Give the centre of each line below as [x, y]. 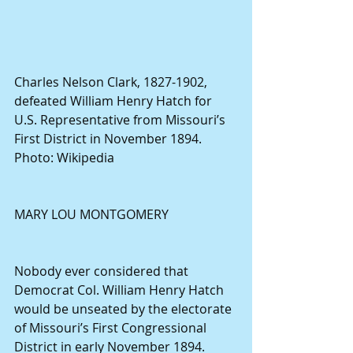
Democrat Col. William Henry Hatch [121, 290]
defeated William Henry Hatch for [115, 101]
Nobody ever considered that [103, 271]
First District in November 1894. [110, 139]
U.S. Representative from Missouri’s [121, 120]
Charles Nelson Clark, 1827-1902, [112, 82]
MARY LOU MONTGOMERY [91, 215]
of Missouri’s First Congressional [112, 328]
